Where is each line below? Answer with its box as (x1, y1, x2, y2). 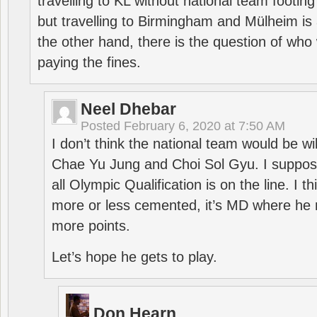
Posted (81, 119, 124, 133)
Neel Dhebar (81, 100, 176, 118)
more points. (52, 218, 130, 234)
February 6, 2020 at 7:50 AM (124, 119, 285, 133)
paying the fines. (38, 54, 141, 70)
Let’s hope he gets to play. (52, 249, 217, 265)
